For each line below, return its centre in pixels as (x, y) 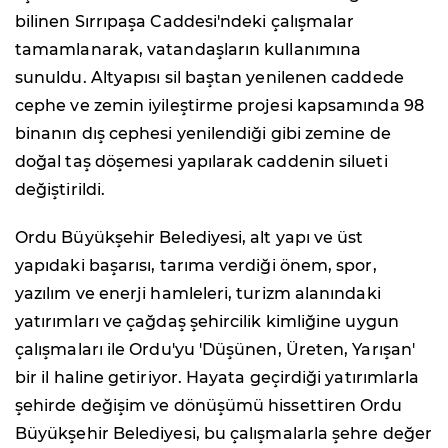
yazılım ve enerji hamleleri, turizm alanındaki (198, 293)
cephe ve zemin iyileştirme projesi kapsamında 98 (219, 105)
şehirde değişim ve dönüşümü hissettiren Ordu (209, 405)
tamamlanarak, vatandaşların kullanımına (188, 49)
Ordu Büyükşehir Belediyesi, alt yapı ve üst (189, 237)
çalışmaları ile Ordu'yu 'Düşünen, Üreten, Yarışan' (215, 349)
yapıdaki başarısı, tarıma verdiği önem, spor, (196, 265)
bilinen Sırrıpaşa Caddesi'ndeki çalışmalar (185, 21)
